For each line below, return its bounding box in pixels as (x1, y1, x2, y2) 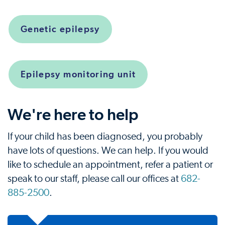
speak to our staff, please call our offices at (8, 174, 181, 184)
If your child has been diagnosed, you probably (8, 132, 202, 142)
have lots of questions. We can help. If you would (8, 146, 208, 156)
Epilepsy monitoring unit (21, 69, 136, 79)
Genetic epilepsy (21, 24, 100, 34)
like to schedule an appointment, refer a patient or (8, 160, 213, 170)
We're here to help (8, 105, 139, 124)
